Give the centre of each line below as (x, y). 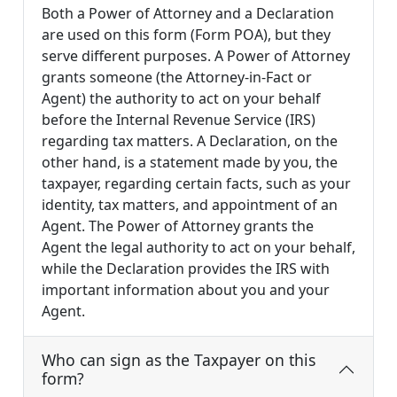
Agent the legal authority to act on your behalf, (198, 248)
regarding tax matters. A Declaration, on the (190, 141)
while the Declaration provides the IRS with (186, 269)
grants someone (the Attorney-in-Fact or (177, 78)
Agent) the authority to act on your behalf (181, 99)
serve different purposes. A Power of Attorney (196, 56)
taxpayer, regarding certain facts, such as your (196, 184)
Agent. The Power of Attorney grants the (178, 226)
